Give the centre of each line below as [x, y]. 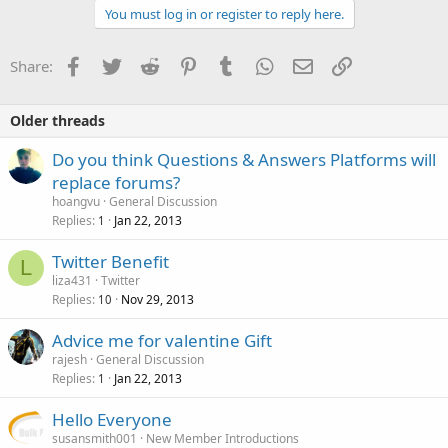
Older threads [57, 120]
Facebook [115, 63]
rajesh [69, 359]
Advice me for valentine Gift [162, 340]
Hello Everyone [112, 419]
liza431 [72, 280]
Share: [31, 65]
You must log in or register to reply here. [224, 13]
